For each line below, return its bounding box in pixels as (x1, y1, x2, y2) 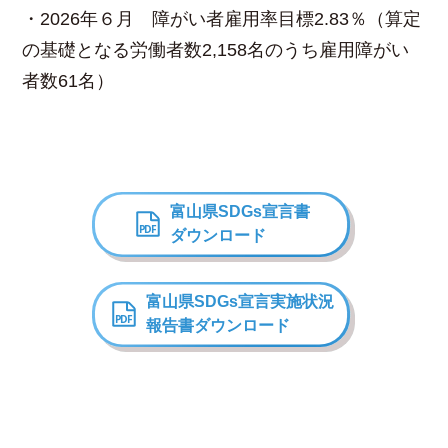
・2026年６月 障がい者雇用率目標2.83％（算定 (22, 8, 422, 29)
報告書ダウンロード (146, 317, 290, 335)
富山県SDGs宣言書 (170, 203, 310, 221)
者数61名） (22, 70, 115, 91)
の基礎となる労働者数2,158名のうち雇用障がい (22, 39, 410, 60)
